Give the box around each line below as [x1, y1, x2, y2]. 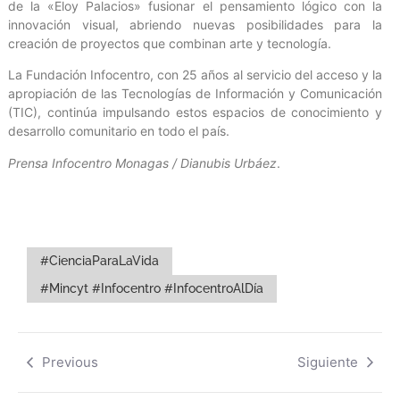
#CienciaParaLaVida [40, 254, 159, 269]
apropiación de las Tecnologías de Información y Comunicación [8, 86, 382, 102]
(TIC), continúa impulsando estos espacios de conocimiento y [8, 104, 382, 121]
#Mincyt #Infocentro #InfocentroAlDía [40, 281, 263, 296]
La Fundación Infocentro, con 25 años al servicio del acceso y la [8, 67, 382, 83]
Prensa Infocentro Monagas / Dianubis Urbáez [8, 154, 277, 171]
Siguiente [297, 354, 358, 371]
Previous [42, 354, 98, 371]
